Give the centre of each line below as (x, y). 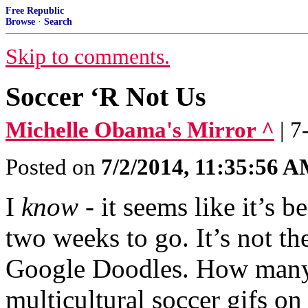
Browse (20, 22)
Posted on (53, 167)
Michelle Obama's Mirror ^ (140, 130)
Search (58, 22)
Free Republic (35, 11)
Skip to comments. (88, 57)
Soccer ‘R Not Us (106, 97)
